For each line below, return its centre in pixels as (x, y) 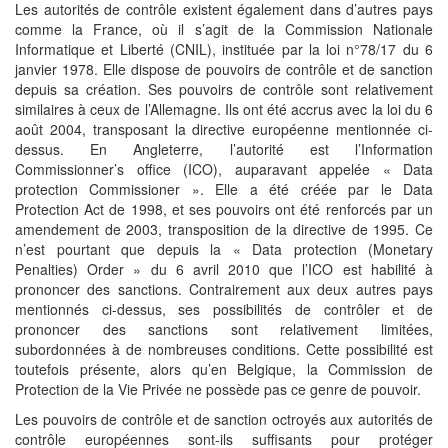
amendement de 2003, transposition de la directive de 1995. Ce (224, 229)
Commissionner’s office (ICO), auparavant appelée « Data (224, 169)
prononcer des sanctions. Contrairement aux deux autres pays (224, 289)
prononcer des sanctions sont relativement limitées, (224, 329)
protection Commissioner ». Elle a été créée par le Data (224, 189)
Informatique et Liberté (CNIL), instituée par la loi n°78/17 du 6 (224, 49)
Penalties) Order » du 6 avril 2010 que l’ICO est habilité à (224, 269)
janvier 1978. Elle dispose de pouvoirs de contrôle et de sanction (224, 69)
